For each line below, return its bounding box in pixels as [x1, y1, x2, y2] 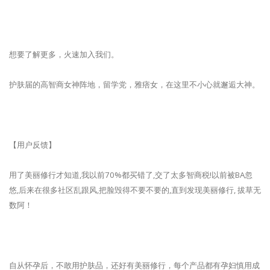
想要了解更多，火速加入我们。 [9, 49, 119, 60]
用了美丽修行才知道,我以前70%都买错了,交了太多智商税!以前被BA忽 [9, 169, 253, 181]
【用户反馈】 [9, 139, 56, 151]
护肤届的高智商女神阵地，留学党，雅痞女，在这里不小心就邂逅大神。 [9, 79, 260, 90]
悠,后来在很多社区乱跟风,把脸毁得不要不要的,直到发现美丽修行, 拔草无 [9, 184, 261, 196]
